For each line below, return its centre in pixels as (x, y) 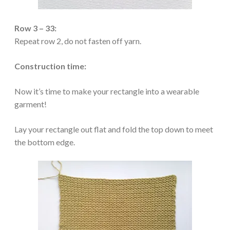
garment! (31, 104)
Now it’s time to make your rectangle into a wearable (107, 91)
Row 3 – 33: (35, 28)
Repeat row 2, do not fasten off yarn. (78, 41)
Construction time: (50, 66)
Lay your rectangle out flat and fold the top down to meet (114, 129)
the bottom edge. (45, 142)
